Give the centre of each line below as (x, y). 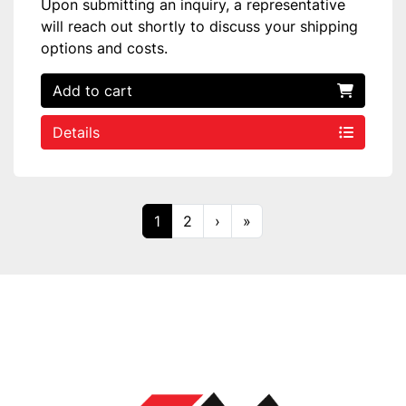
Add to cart (92, 91)
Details (76, 132)
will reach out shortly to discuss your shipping (199, 26)
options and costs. (104, 48)
